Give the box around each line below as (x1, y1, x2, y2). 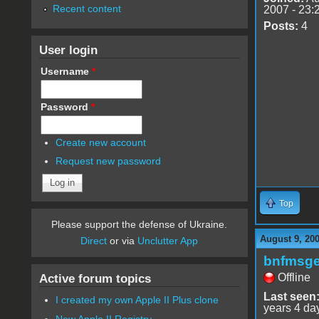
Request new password (56, 155, 162, 167)
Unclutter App (137, 235, 199, 247)
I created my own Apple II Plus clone (56, 294, 219, 306)
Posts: (263, 19, 298, 32)
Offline (277, 271, 310, 283)
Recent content (52, 2, 121, 14)
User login (38, 42, 98, 57)
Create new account (56, 136, 147, 148)
